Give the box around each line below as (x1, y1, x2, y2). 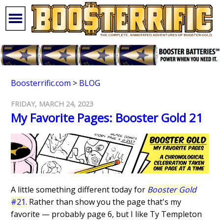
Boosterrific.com (11, 78, 71, 89)
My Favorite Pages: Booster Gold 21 (11, 110, 203, 126)
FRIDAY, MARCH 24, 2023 (11, 99, 94, 109)
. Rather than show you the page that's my (26, 196, 182, 208)
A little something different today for (11, 184, 148, 195)
